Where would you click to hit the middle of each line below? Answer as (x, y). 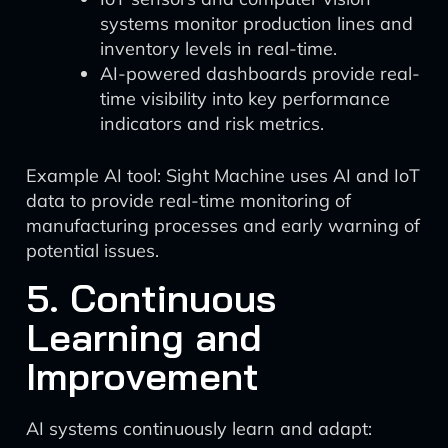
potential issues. (92, 250)
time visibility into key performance (245, 98)
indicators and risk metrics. (212, 123)
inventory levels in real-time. (218, 48)
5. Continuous (151, 298)
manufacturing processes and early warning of (223, 225)
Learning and (144, 337)
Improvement (142, 376)
